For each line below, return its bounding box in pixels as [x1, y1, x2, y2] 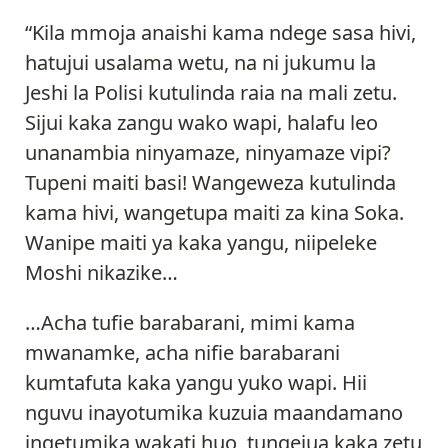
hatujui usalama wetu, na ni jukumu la [25, 48, 376, 76]
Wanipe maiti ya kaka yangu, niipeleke [25, 228, 377, 256]
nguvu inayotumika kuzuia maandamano [25, 398, 403, 426]
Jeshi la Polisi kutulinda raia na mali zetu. [25, 78, 397, 106]
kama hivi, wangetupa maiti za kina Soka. [25, 198, 404, 226]
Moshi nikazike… [25, 258, 178, 286]
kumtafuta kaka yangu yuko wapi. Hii [25, 368, 367, 396]
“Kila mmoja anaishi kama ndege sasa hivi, [25, 18, 416, 46]
